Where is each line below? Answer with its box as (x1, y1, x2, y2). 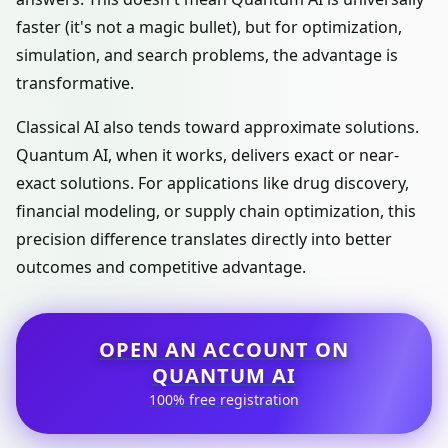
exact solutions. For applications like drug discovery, (16, 172, 409, 194)
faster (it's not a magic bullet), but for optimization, (16, 16, 402, 38)
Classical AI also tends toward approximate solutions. (16, 116, 419, 138)
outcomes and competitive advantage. (16, 256, 306, 278)
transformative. (16, 72, 134, 94)
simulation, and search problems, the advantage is (16, 44, 398, 66)
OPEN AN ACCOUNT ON (99, 336, 349, 363)
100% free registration (149, 390, 299, 409)
